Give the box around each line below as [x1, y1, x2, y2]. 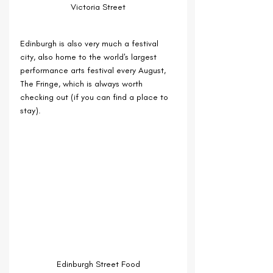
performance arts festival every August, [20, 65, 168, 76]
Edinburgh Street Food [56, 259, 140, 270]
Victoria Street [71, 2, 126, 13]
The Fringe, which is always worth [20, 79, 145, 90]
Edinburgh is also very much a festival [20, 38, 161, 49]
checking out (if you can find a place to [20, 92, 171, 103]
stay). [20, 105, 41, 116]
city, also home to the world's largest [20, 52, 159, 63]
